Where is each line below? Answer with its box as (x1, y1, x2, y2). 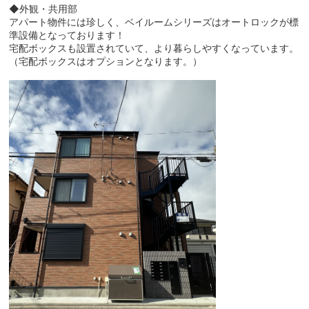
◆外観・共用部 (9, 3, 78, 15)
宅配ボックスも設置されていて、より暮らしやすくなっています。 (9, 42, 299, 54)
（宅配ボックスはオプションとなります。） (9, 55, 203, 68)
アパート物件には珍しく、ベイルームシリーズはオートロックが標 (9, 16, 299, 28)
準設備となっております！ (9, 29, 126, 41)
